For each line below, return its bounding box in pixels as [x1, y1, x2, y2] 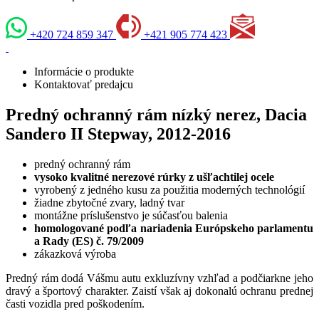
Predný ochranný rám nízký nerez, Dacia [6, 105, 307, 125]
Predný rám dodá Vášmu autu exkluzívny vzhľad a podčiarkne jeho [6, 272, 313, 285]
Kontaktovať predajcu [34, 78, 133, 91]
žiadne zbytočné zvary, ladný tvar [34, 197, 184, 209]
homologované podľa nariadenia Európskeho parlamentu [34, 222, 313, 235]
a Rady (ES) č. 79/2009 [34, 235, 144, 248]
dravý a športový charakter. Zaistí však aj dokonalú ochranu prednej [6, 285, 313, 298]
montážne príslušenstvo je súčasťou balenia [34, 209, 228, 222]
